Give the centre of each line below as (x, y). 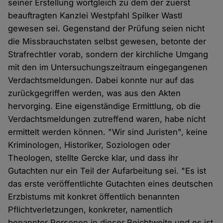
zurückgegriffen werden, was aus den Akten (95, 93)
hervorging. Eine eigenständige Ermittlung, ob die (105, 106)
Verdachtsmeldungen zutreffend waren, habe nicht (107, 119)
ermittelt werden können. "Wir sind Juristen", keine (108, 132)
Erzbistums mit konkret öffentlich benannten (94, 197)
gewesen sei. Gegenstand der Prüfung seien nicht (107, 29)
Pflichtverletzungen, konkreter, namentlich (91, 210)
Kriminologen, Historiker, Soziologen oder (89, 145)
